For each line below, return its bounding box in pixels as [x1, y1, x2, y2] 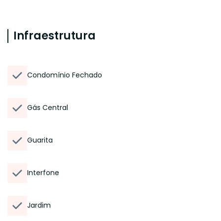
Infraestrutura [13, 28, 96, 43]
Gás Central [27, 103, 68, 112]
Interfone [27, 168, 59, 178]
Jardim [27, 200, 51, 210]
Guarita [27, 135, 53, 145]
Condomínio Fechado [27, 70, 102, 80]
